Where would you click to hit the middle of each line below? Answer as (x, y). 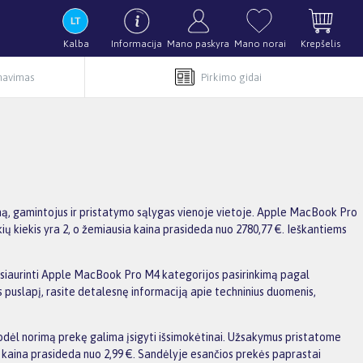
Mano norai (260, 44)
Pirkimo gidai (231, 77)
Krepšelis (320, 44)
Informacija (137, 44)
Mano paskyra (198, 44)
